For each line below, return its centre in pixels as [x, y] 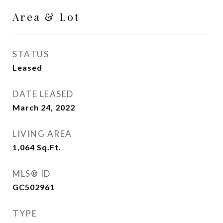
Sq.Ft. [49, 147]
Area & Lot [46, 16]
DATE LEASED [43, 94]
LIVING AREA [42, 134]
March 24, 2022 [44, 107]
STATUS [31, 54]
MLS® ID [32, 173]
